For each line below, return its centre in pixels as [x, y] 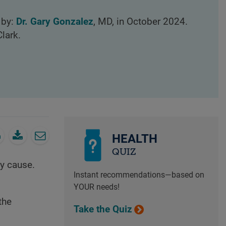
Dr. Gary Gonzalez [54, 22]
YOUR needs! [96, 187]
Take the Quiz [103, 209]
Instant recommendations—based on [139, 175]
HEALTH [134, 139]
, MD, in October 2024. [140, 22]
